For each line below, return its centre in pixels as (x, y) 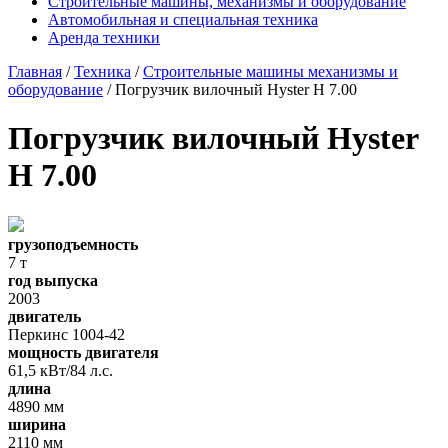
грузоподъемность (73, 244)
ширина (37, 424)
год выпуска (53, 280)
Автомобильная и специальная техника (183, 19)
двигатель (44, 316)
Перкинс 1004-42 (66, 334)
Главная (35, 71)
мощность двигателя (83, 352)
